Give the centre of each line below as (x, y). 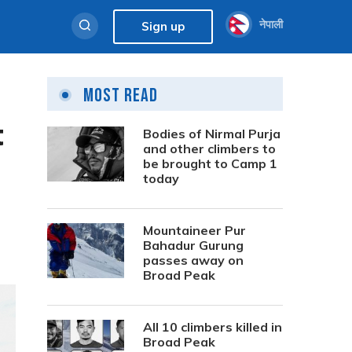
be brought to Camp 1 (210, 163)
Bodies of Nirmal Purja (212, 134)
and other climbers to (209, 148)
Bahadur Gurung (193, 245)
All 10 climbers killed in (213, 327)
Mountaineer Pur (194, 230)
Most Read (119, 95)
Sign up (163, 26)
